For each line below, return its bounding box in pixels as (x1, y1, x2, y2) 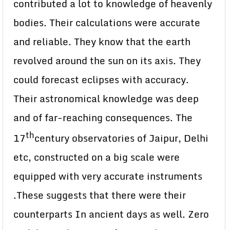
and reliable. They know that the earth (13, 34, 190, 50)
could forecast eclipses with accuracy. (13, 72, 189, 88)
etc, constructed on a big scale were (13, 149, 180, 165)
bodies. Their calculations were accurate (13, 15, 200, 31)
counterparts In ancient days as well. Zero (13, 206, 209, 222)
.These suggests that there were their (13, 187, 186, 203)
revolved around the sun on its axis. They (13, 53, 201, 69)
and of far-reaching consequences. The (13, 110, 193, 126)
